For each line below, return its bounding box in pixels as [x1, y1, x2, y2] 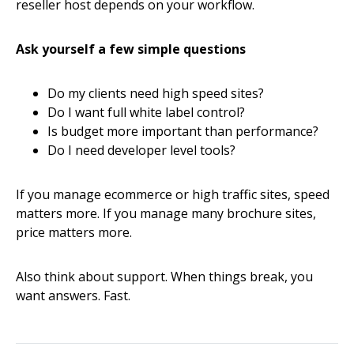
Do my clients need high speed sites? [47, 85, 264, 103]
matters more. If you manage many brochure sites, [16, 205, 316, 223]
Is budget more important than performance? [47, 122, 318, 141]
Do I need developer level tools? [47, 141, 235, 160]
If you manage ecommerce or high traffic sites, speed [16, 186, 330, 204]
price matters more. [16, 224, 132, 242]
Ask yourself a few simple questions [16, 40, 246, 58]
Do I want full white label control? [47, 104, 245, 122]
